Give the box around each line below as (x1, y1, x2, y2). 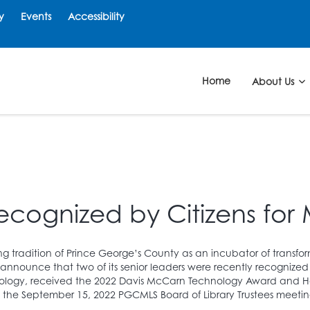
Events (21, 10, 51, 22)
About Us (251, 75, 297, 87)
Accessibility (68, 10, 125, 22)
